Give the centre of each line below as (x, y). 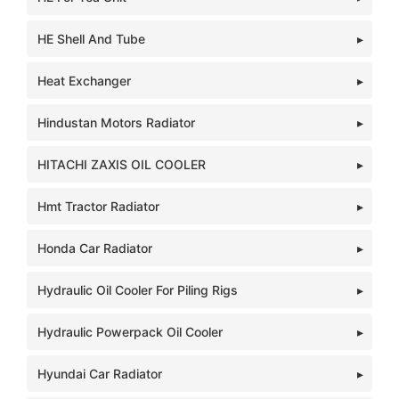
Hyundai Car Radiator (100, 374)
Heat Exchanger (84, 81)
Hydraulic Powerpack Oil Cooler (130, 332)
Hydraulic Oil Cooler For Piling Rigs (138, 290)
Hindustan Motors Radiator (116, 122)
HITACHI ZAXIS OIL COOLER (122, 164)
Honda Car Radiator (95, 248)
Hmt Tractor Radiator (98, 206)
